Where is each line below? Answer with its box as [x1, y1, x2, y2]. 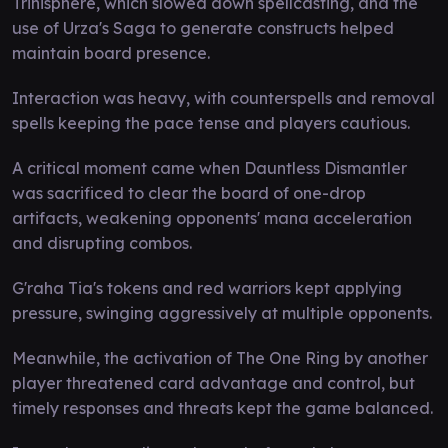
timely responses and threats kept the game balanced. [12, 397, 433, 418]
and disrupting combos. [12, 232, 192, 253]
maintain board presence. [12, 42, 210, 63]
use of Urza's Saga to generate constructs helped [12, 17, 394, 38]
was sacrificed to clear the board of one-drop [12, 182, 366, 203]
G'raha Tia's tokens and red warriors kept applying [12, 277, 402, 298]
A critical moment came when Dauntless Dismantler [12, 157, 407, 178]
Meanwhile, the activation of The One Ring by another [12, 347, 428, 368]
